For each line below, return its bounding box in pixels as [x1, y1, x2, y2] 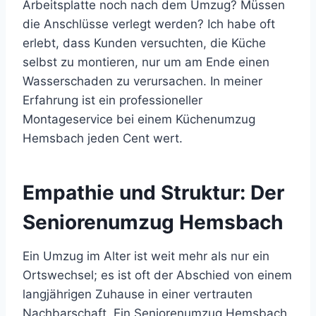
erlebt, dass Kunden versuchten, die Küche [23, 35, 266, 50]
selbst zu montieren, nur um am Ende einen [23, 54, 269, 69]
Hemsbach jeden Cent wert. [23, 130, 183, 145]
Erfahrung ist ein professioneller [23, 92, 202, 107]
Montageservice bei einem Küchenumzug [23, 111, 255, 126]
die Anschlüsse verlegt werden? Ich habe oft [23, 16, 275, 31]
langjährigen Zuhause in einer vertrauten [23, 286, 253, 301]
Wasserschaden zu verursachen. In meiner [23, 73, 262, 88]
